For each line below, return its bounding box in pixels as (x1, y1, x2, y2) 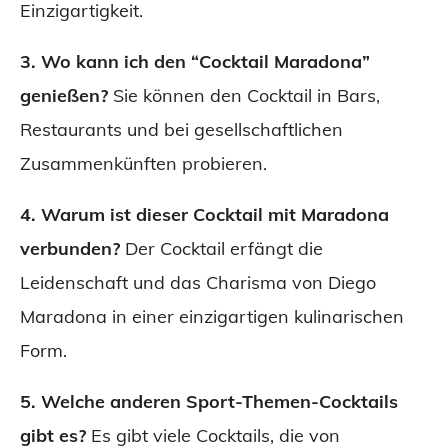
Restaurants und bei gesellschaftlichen (20, 118, 343, 142)
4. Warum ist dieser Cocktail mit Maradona (20, 203, 389, 227)
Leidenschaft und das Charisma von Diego (20, 271, 376, 295)
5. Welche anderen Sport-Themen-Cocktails (20, 390, 398, 414)
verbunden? (20, 237, 120, 261)
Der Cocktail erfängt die (120, 237, 323, 261)
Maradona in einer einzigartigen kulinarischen (20, 305, 404, 329)
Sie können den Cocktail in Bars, (108, 84, 380, 108)
